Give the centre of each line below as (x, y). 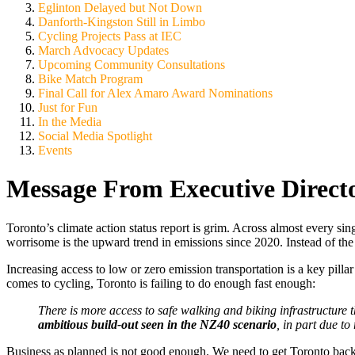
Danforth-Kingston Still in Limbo (122, 21)
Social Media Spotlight (95, 136)
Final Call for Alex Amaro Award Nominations (155, 93)
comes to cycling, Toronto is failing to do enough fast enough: (161, 283)
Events (55, 150)
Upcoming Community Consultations (132, 64)
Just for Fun (68, 107)
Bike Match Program (90, 78)
